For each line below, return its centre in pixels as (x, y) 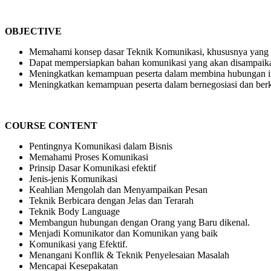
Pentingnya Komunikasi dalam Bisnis (101, 146)
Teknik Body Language (74, 211)
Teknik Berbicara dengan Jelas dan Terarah (111, 200)
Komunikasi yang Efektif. (78, 244)
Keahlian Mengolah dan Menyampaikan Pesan (118, 189)
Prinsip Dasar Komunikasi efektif (93, 168)
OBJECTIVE (33, 31)
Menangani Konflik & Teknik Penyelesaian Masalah (129, 255)
